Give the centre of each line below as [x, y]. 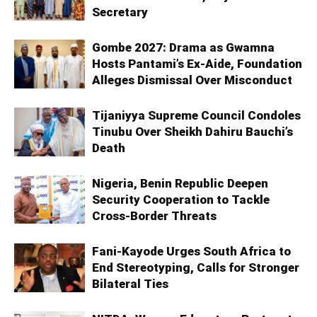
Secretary [120, 12]
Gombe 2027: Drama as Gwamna [183, 48]
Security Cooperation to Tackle [181, 200]
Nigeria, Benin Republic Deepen [180, 184]
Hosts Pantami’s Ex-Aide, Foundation [197, 64]
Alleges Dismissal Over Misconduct [192, 80]
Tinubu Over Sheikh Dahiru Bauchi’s [192, 132]
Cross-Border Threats [154, 216]
